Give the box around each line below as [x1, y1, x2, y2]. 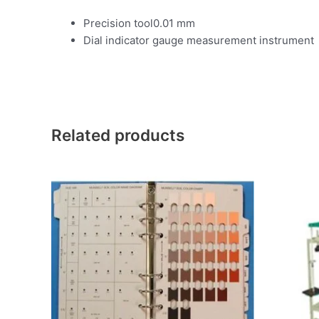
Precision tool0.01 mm [83, 16, 195, 30]
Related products [51, 125, 184, 145]
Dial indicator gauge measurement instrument [83, 33, 314, 47]
